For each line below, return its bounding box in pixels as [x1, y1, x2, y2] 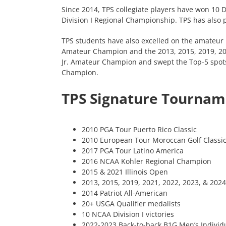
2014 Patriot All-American [82, 188, 167, 198]
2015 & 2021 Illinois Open [82, 167, 168, 177]
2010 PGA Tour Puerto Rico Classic [82, 125, 197, 135]
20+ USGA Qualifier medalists [82, 199, 181, 209]
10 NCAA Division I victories [82, 209, 174, 219]
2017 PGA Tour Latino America [82, 146, 184, 156]
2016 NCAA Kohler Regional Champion [82, 156, 211, 166]
